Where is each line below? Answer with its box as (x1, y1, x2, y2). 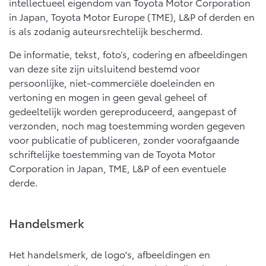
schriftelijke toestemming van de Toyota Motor (9, 147, 216, 160)
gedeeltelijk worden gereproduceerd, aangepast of (9, 104, 236, 118)
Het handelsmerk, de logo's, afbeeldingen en (9, 247, 210, 261)
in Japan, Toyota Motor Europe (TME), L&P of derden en (9, 9, 255, 23)
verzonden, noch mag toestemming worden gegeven (9, 118, 245, 132)
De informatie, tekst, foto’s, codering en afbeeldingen (9, 47, 248, 61)
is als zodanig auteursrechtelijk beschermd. (9, 24, 203, 37)
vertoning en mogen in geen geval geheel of (9, 90, 207, 103)
